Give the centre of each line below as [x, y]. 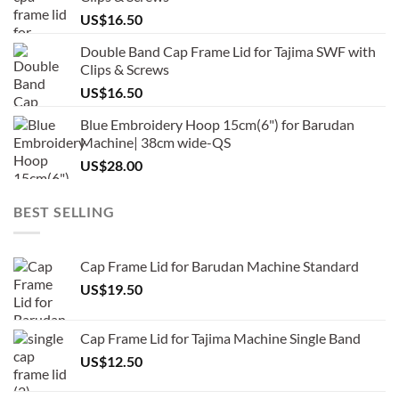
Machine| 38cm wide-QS [155, 142]
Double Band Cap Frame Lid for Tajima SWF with [228, 51]
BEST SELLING [64, 211]
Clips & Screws [125, 69]
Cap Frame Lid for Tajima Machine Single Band [220, 338]
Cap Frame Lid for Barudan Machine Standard [220, 266]
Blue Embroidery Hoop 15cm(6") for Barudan [217, 124]
